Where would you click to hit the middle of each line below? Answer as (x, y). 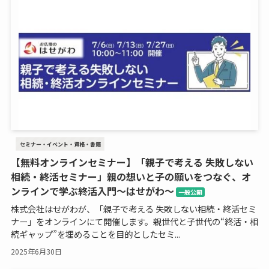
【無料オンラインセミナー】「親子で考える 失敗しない (132, 162)
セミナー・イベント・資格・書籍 (60, 144)
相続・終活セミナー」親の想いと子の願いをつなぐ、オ (131, 176)
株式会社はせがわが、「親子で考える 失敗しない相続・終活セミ (133, 208)
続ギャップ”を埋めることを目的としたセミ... (95, 234)
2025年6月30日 (36, 252)
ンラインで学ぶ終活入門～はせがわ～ (92, 191)
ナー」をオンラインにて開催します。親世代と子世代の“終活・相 (134, 221)
